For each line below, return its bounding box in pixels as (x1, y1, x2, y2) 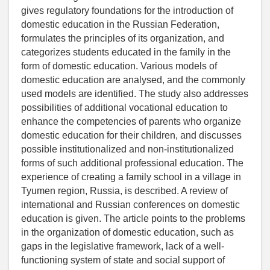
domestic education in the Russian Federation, (21, 19, 219, 30)
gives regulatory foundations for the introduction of (21, 5, 233, 16)
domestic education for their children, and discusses (21, 130, 242, 140)
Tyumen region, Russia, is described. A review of (21, 185, 228, 196)
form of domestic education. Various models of (21, 60, 217, 71)
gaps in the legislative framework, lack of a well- (21, 240, 224, 251)
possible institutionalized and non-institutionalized (21, 143, 234, 154)
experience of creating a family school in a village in (21, 171, 241, 182)
